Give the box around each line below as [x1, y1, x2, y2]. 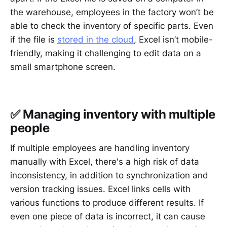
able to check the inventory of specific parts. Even [10, 21, 213, 31]
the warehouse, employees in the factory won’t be [10, 7, 214, 18]
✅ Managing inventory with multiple [10, 106, 215, 122]
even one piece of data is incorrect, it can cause [10, 211, 205, 222]
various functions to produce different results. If [10, 198, 204, 208]
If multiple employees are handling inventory [10, 143, 190, 154]
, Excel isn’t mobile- [134, 34, 213, 45]
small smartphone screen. [10, 62, 116, 72]
